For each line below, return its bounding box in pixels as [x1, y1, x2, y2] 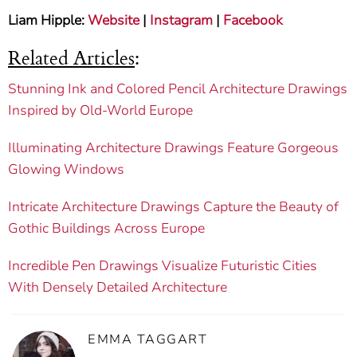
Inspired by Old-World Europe [8, 100, 193, 120]
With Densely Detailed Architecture [8, 277, 227, 296]
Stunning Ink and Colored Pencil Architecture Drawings [8, 79, 347, 98]
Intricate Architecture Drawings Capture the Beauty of [8, 197, 339, 216]
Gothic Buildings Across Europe [8, 218, 205, 237]
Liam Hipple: [8, 11, 88, 30]
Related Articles [8, 43, 135, 73]
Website [88, 11, 139, 30]
